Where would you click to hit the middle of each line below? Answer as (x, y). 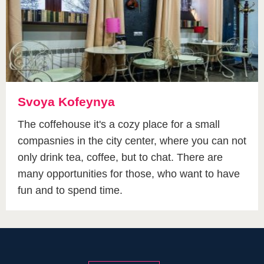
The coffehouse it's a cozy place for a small (119, 124)
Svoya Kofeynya (66, 101)
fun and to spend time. (70, 190)
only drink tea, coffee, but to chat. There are (120, 157)
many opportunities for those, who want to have (129, 174)
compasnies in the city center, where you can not (132, 141)
